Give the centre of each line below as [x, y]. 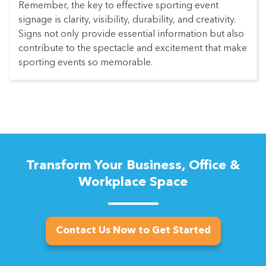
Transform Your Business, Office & [133, 166]
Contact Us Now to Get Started [133, 231]
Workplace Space [133, 183]
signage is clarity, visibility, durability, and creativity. [127, 20]
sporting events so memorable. [85, 63]
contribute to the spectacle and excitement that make [133, 49]
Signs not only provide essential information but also [131, 35]
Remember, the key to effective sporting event [118, 6]
